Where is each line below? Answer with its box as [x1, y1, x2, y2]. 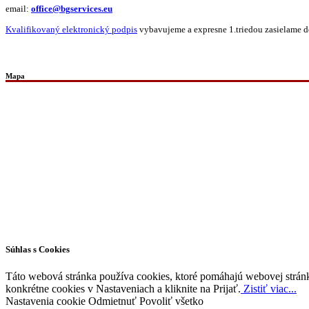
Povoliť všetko [139, 295, 203, 307]
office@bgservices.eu [31, 4, 112, 14]
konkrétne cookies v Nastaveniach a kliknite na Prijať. [6, 282, 241, 295]
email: [6, 4, 31, 14]
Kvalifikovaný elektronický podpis [6, 25, 137, 35]
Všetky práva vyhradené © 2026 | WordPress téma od [6, 216, 242, 228]
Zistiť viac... [241, 282, 297, 295]
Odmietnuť [88, 295, 137, 307]
